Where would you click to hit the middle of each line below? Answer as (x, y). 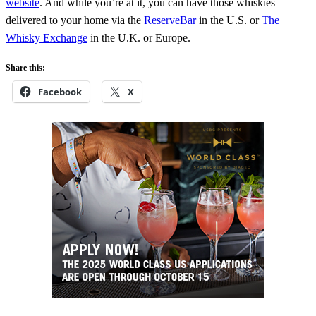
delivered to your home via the (73, 20)
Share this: (25, 68)
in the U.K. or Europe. (139, 38)
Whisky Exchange (47, 38)
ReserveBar (169, 20)
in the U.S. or (229, 20)
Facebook (60, 92)
